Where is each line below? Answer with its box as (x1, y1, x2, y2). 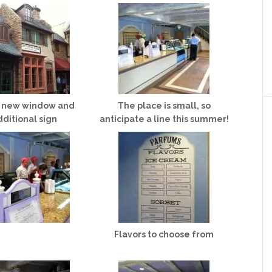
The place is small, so (117, 100, 211, 110)
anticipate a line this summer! (99, 114, 229, 124)
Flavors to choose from (114, 229, 214, 239)
